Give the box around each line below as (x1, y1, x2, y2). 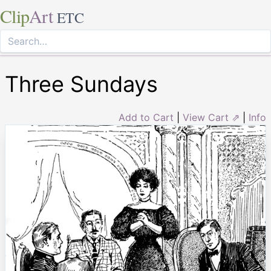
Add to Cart (119, 111, 174, 123)
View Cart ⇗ (183, 111, 240, 123)
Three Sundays (5, 71, 158, 97)
